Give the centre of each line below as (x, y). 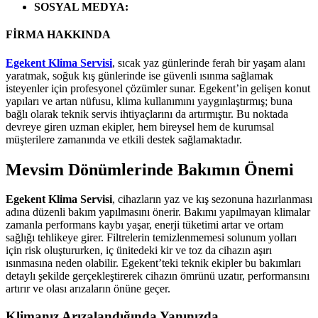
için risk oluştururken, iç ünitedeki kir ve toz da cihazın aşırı (139, 251)
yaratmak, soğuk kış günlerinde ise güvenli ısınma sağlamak (139, 75)
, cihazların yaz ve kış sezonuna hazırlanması (212, 199)
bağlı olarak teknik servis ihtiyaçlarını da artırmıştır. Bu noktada (147, 114)
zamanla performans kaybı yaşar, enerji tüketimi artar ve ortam (144, 225)
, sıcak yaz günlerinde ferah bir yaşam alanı (209, 62)
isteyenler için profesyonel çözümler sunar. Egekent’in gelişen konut (158, 88)
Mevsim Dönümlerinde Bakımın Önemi (150, 169)
